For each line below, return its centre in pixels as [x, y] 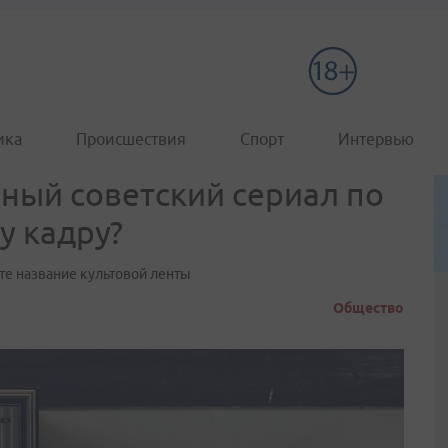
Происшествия [131, 139]
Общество [368, 308]
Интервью [376, 139]
